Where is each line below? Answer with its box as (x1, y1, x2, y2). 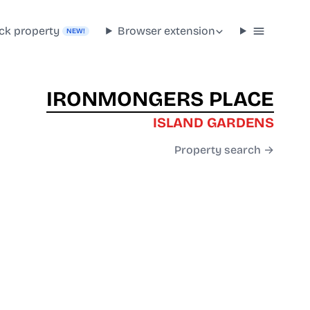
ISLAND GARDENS (153, 114, 274, 131)
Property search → (174, 143, 274, 157)
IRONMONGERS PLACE (46, 86, 274, 112)
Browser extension (118, 24, 216, 37)
